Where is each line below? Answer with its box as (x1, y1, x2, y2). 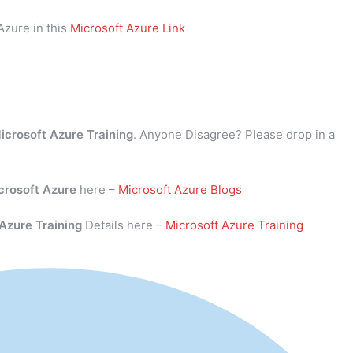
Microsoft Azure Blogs (118, 182, 242, 198)
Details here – (82, 217, 165, 233)
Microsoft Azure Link (70, 20, 185, 36)
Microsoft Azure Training (165, 217, 303, 233)
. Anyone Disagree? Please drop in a (133, 127, 335, 143)
